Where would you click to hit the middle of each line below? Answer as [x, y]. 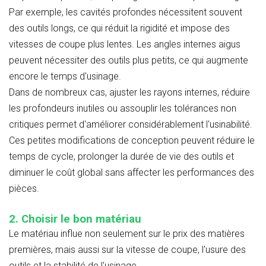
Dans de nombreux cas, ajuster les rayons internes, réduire [129, 92]
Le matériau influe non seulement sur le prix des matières [127, 233]
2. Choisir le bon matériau [75, 219]
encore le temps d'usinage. [65, 76]
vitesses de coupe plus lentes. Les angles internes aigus [125, 44]
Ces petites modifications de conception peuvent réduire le [132, 140]
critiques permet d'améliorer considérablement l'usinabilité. [131, 124]
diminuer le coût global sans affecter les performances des [132, 172]
